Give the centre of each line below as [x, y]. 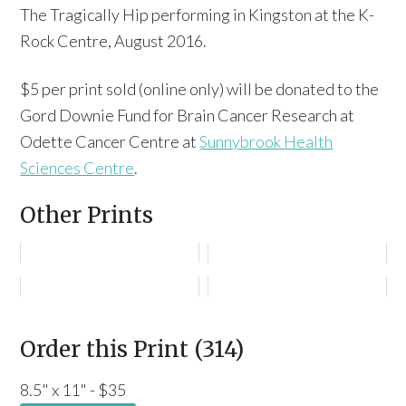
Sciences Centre [77, 168]
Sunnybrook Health [266, 141]
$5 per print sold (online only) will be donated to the [200, 89]
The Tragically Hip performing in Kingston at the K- [198, 14]
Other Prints [87, 215]
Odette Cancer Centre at [110, 141]
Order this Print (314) [132, 349]
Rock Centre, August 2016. [114, 41]
